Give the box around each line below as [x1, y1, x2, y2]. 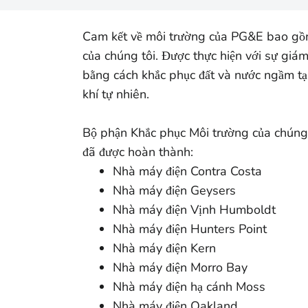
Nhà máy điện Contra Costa [113, 163, 262, 179]
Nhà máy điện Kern [113, 240, 216, 256]
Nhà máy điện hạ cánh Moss [113, 278, 265, 295]
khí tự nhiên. [82, 86, 149, 102]
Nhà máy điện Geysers [113, 182, 236, 199]
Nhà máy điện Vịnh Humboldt [113, 201, 276, 218]
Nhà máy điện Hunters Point [113, 221, 267, 237]
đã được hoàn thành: [82, 144, 193, 160]
